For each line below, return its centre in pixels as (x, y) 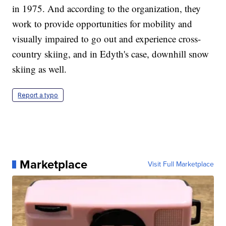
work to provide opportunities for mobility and (102, 23)
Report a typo (38, 95)
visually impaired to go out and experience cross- (107, 38)
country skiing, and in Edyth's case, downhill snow (111, 53)
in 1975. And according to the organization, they (107, 8)
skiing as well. (40, 69)
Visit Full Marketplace (181, 164)
